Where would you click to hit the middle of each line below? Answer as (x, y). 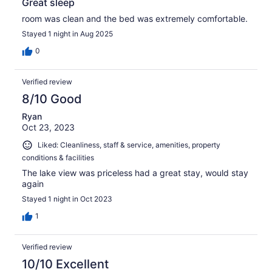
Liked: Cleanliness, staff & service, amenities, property (129, 144)
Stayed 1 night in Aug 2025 (67, 33)
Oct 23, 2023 (48, 127)
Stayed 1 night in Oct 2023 (67, 199)
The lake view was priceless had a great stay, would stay (135, 172)
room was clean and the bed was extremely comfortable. (135, 18)
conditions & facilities (58, 157)
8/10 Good (52, 99)
